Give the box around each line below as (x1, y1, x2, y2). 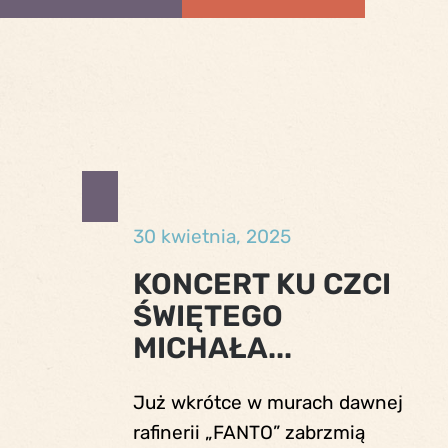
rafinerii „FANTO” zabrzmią (132, 421, 365, 445)
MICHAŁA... (132, 330, 292, 365)
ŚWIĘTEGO (132, 298, 283, 333)
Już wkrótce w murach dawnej (132, 391, 403, 415)
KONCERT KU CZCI (132, 266, 391, 301)
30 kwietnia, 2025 (132, 225, 291, 248)
